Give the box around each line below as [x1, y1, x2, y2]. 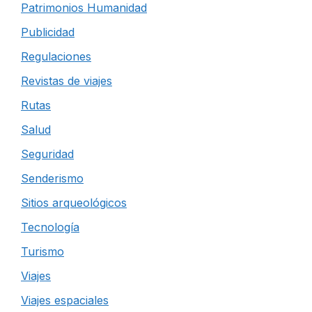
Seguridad [21, 147, 74, 161]
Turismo [21, 244, 64, 258]
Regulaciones [21, 49, 91, 63]
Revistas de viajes [21, 74, 112, 88]
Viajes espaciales [21, 293, 109, 307]
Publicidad [21, 25, 75, 39]
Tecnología [21, 220, 79, 234]
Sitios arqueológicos [21, 196, 127, 210]
